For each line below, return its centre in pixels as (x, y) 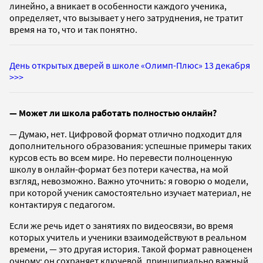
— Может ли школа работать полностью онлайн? (113, 112)
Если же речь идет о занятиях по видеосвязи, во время (121, 225)
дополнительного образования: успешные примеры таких (130, 145)
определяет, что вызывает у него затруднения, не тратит (126, 17)
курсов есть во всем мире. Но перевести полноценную (121, 157)
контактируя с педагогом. (62, 204)
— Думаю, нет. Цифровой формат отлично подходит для (126, 134)
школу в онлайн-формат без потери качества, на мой (119, 169)
